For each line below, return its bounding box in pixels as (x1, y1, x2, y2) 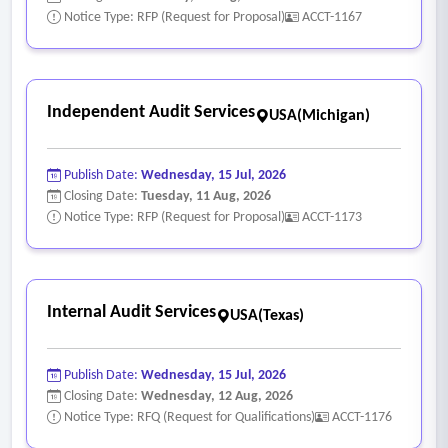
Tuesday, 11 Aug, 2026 (141, 188, 271, 204)
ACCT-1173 (302, 209, 362, 225)
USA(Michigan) (269, 107, 370, 124)
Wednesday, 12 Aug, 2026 (141, 388, 293, 404)
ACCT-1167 (302, 9, 362, 25)
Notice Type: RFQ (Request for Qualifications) (61, 409, 315, 425)
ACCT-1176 (332, 409, 392, 425)
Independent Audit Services (47, 102, 255, 122)
